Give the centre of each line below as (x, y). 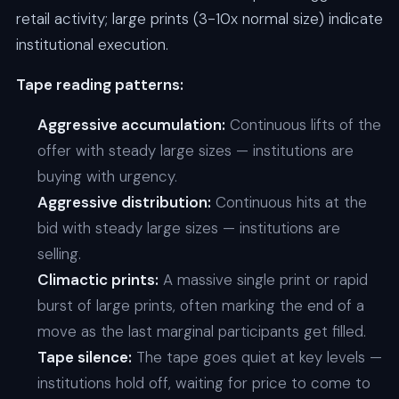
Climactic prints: (98, 280)
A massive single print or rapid (263, 280)
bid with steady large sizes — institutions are (188, 228)
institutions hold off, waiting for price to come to (204, 383)
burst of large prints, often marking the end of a (200, 306)
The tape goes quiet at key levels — (256, 358)
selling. (59, 254)
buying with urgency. (107, 177)
